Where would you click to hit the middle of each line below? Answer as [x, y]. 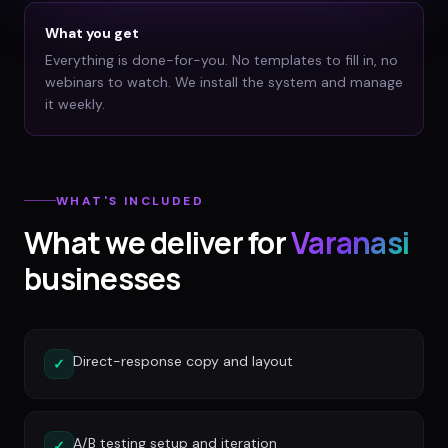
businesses [102, 278]
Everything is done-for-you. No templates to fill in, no [221, 60]
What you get [92, 33]
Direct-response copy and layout [183, 360]
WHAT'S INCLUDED [130, 200]
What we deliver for [155, 242]
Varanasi [350, 242]
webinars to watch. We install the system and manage [224, 82]
